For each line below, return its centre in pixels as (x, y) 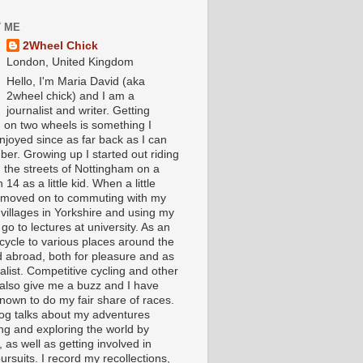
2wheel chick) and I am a (71, 96)
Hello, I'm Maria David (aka (76, 82)
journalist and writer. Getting (79, 111)
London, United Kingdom (70, 62)
